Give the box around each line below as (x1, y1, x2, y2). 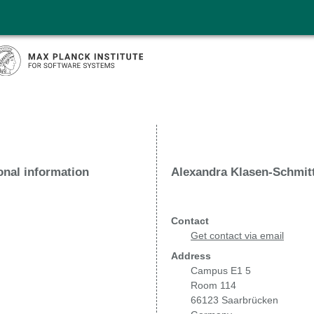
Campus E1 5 (191, 264, 251, 276)
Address (171, 250, 211, 261)
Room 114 (191, 279, 236, 291)
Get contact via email (191, 229, 284, 241)
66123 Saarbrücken (191, 294, 278, 306)
